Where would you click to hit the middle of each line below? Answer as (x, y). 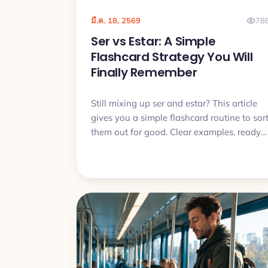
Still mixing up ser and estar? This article (174, 103)
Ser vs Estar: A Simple (153, 41)
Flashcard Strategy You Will (172, 57)
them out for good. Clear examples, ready (176, 132)
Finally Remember (144, 72)
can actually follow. (131, 160)
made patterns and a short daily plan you (176, 146)
